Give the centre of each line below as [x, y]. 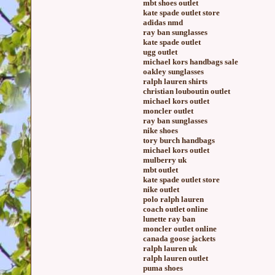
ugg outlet [160, 52]
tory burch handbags [179, 140]
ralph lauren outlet [176, 258]
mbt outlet [161, 170]
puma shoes [163, 268]
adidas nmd [163, 22]
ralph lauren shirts [175, 81]
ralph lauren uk [170, 248]
